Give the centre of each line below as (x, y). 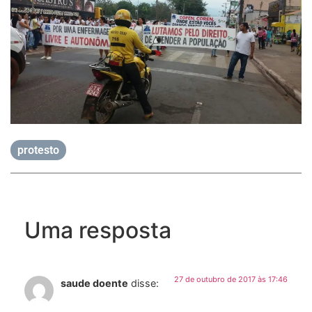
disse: (145, 283)
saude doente (94, 283)
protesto (38, 150)
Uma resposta (98, 231)
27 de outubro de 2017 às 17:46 (231, 280)
